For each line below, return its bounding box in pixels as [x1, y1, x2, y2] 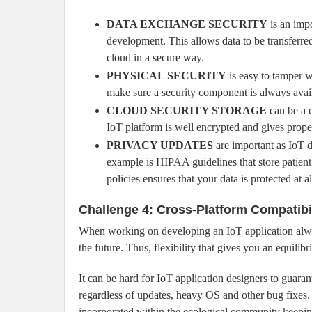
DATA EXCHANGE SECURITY [107, 18, 267, 31]
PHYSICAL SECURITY [107, 70, 226, 82]
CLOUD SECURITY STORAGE [107, 104, 267, 117]
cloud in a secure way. [107, 52, 204, 64]
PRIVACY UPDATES [107, 139, 213, 152]
